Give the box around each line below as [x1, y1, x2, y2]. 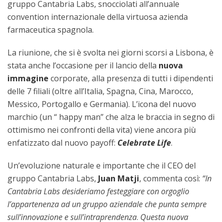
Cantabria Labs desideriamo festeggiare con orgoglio [7, 185, 189, 197]
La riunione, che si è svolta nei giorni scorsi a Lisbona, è [7, 47, 214, 58]
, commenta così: [139, 172, 202, 184]
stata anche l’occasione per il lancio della [7, 59, 159, 71]
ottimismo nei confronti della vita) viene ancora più [7, 124, 196, 135]
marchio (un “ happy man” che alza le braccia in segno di [7, 111, 215, 122]
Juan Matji [98, 172, 139, 184]
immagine [7, 72, 49, 84]
